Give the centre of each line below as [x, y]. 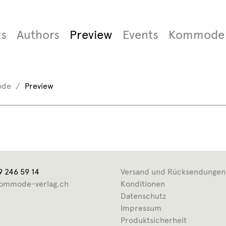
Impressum [141, 208]
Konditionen [143, 184]
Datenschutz [143, 196]
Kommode [196, 35]
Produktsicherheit [154, 220]
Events [140, 35]
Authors [38, 35]
